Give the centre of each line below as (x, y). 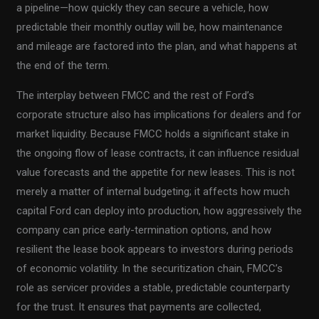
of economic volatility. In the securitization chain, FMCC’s (150, 269)
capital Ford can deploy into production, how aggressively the (159, 211)
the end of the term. (63, 66)
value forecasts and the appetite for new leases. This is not (156, 173)
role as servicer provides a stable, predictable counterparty (153, 288)
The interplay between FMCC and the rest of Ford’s (136, 96)
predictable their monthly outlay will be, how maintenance (150, 27)
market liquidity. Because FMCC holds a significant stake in (153, 134)
